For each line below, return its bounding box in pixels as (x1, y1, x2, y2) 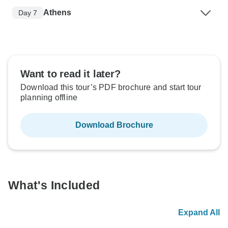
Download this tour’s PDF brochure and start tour (20, 83, 202, 92)
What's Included (8, 179, 100, 192)
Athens (43, 8, 71, 17)
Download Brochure (75, 121, 153, 130)
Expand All (178, 208, 220, 217)
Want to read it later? (20, 68, 121, 80)
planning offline (20, 93, 78, 102)
